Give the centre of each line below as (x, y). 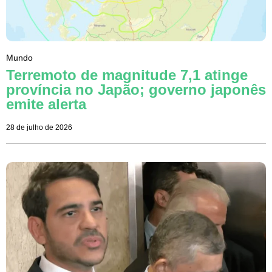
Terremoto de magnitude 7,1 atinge (127, 75)
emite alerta (46, 104)
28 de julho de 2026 (39, 128)
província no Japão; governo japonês (136, 90)
